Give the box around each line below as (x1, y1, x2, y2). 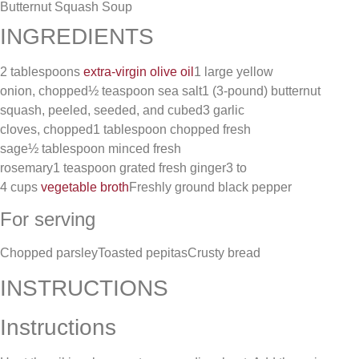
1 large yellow (194, 65, 273, 79)
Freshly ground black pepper (129, 180, 292, 195)
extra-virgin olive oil (83, 65, 194, 79)
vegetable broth (41, 180, 129, 195)
